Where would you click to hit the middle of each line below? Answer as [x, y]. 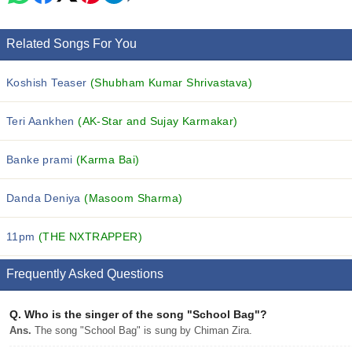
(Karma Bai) [108, 159]
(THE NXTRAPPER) [91, 236]
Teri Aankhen [42, 121]
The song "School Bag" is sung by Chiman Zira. [142, 330]
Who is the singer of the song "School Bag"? [144, 314]
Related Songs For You [71, 44]
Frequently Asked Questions [85, 274]
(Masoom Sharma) [134, 198]
